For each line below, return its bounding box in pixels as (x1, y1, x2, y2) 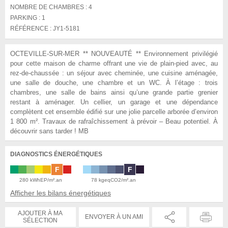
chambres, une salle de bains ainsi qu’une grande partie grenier (10, 88, 218, 96)
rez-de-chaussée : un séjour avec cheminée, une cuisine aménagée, (10, 69, 218, 77)
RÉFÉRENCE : (10, 24, 53, 32)
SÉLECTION (23, 217, 58, 224)
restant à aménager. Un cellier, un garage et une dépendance (10, 98, 218, 106)
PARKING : (10, 14, 42, 21)
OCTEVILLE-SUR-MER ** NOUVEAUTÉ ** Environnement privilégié (10, 49, 218, 58)
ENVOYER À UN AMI (84, 213, 143, 221)
